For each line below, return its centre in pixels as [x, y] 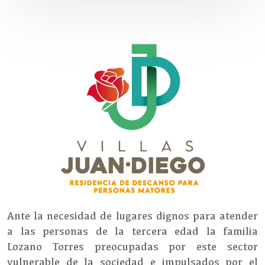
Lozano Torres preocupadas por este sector [132, 246]
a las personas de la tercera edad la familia [132, 231]
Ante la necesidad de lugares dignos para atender [132, 216]
